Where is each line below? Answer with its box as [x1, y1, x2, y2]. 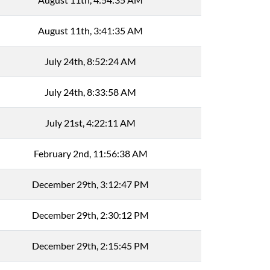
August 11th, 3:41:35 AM [38, 25, 143, 36]
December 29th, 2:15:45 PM [32, 240, 149, 251]
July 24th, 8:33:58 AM [45, 86, 136, 98]
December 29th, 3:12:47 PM [32, 178, 149, 190]
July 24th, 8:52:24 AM [45, 55, 136, 67]
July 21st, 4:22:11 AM [45, 117, 136, 128]
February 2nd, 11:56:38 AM [33, 148, 148, 159]
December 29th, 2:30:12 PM [32, 209, 149, 221]
